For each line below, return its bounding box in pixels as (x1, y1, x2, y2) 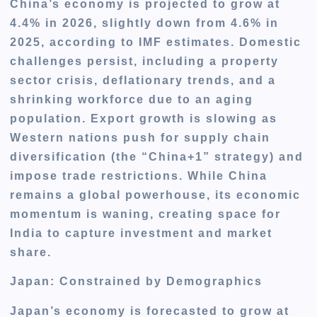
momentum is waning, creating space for (10, 208, 282, 221)
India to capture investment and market (10, 227, 273, 240)
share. (10, 246, 52, 259)
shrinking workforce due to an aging (10, 93, 254, 106)
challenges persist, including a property (10, 55, 279, 68)
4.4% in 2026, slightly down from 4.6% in (10, 17, 279, 30)
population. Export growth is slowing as (10, 113, 278, 125)
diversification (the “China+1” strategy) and (10, 151, 304, 163)
